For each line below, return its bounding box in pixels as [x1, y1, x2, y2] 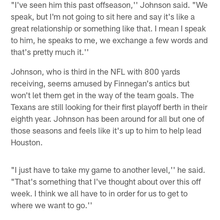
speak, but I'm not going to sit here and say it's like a [11, 11, 195, 21]
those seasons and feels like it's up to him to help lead [11, 125, 202, 135]
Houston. [11, 137, 43, 147]
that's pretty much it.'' [11, 46, 89, 56]
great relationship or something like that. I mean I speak [11, 23, 206, 33]
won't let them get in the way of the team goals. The [11, 89, 194, 100]
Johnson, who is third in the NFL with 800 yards [11, 66, 181, 76]
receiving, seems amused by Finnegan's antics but [11, 78, 190, 88]
